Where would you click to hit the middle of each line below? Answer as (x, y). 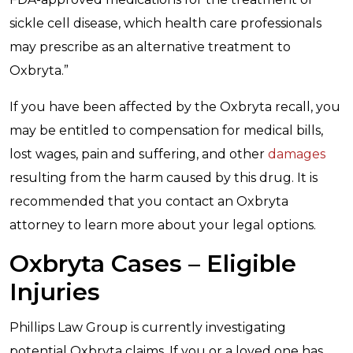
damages (297, 154)
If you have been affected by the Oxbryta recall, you (175, 107)
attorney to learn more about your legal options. (163, 225)
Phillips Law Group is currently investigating (148, 327)
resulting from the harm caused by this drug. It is (163, 178)
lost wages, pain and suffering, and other (139, 154)
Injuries (55, 292)
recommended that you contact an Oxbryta (149, 201)
